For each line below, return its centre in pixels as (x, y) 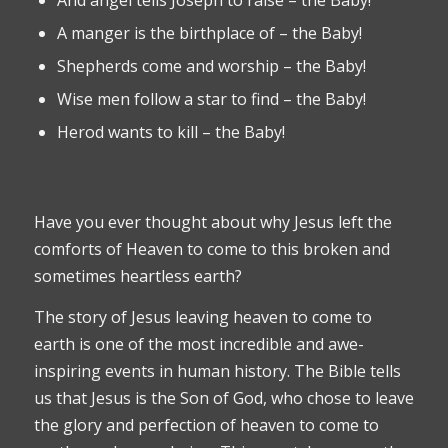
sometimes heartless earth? (137, 276)
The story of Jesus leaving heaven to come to (202, 317)
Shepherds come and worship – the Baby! (211, 65)
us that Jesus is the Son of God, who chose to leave (223, 398)
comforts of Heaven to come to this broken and (211, 249)
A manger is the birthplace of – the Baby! (209, 32)
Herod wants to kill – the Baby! (170, 131)
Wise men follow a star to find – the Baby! (211, 98)
